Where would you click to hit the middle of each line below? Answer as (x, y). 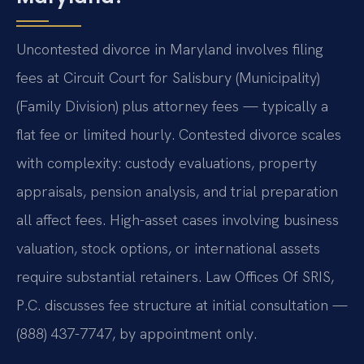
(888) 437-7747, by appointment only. (136, 334)
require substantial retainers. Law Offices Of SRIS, (175, 277)
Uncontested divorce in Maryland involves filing (170, 50)
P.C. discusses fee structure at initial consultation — (182, 305)
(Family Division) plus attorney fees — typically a (172, 106)
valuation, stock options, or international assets (168, 249)
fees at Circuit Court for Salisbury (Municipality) (168, 78)
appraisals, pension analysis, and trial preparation (177, 192)
